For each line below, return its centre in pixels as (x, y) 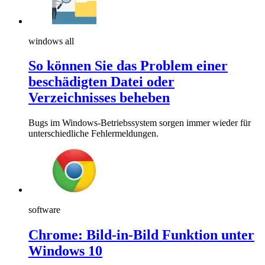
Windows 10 (65, 251)
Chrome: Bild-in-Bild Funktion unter (141, 235)
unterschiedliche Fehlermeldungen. (93, 134)
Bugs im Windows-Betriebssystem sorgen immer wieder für (140, 123)
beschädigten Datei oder (101, 82)
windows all (51, 41)
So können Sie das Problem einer (128, 66)
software (44, 210)
